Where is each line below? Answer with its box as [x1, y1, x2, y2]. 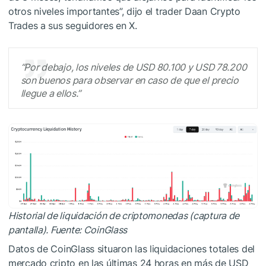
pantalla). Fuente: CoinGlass [8, 224, 128, 236]
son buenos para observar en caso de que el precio [20, 74, 239, 87]
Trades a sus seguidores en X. [8, 20, 137, 32]
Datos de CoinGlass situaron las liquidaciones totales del [8, 243, 255, 255]
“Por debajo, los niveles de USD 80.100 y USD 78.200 [20, 61, 247, 74]
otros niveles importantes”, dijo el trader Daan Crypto [8, 5, 240, 18]
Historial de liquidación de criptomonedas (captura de [8, 210, 240, 222]
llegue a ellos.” [20, 87, 81, 100]
